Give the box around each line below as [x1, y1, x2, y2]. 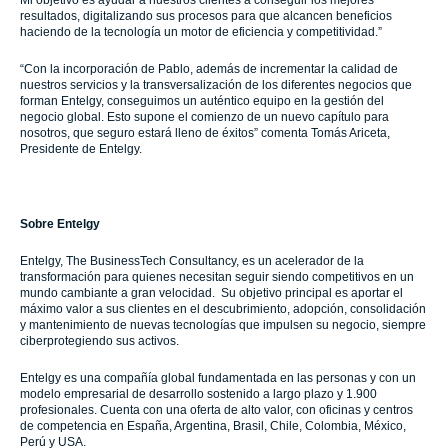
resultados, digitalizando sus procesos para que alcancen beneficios [20, 9, 392, 23]
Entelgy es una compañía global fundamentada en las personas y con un [20, 371, 416, 385]
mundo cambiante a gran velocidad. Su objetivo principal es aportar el [20, 286, 403, 300]
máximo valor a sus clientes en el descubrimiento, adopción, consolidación [20, 302, 426, 316]
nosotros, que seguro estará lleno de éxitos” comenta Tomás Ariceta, [20, 126, 390, 140]
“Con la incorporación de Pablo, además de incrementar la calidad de [20, 62, 398, 76]
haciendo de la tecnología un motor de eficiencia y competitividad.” [20, 25, 382, 39]
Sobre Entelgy [20, 217, 100, 231]
